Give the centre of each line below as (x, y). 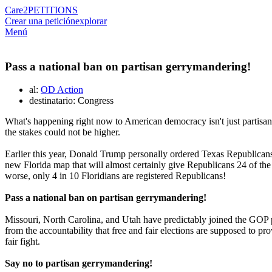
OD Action (62, 90)
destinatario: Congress (71, 101)
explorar (91, 21)
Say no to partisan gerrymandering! (79, 263)
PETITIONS (53, 10)
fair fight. (22, 242)
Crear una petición (40, 21)
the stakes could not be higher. (63, 132)
